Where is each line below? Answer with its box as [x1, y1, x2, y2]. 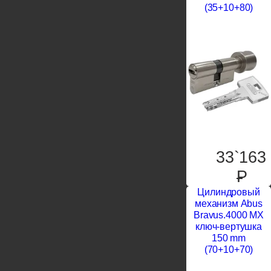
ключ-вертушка [195, 221, 262, 232]
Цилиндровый [197, 187, 260, 198]
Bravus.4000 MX [194, 210, 264, 221]
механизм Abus [195, 198, 263, 209]
